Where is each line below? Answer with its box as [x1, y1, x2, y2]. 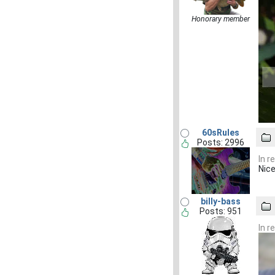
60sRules [201, 128, 239, 137]
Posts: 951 [199, 206, 242, 216]
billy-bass [200, 196, 241, 206]
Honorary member [191, 15, 250, 23]
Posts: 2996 [196, 137, 244, 147]
